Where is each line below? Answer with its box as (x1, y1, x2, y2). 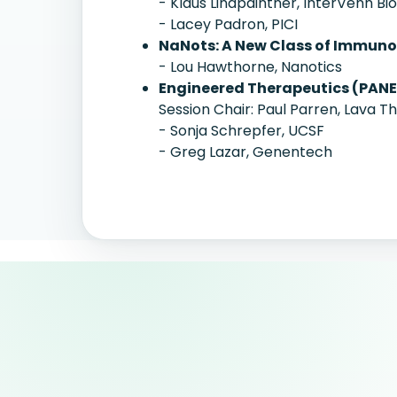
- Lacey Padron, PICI (159, 14, 298, 35)
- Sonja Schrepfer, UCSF (159, 121, 324, 141)
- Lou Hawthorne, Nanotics (159, 57, 342, 77)
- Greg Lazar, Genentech (159, 142, 332, 162)
